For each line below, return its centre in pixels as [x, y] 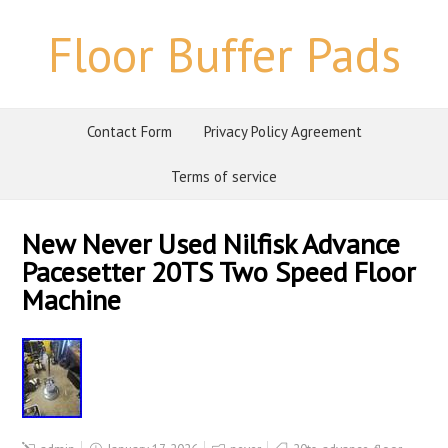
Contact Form [129, 131]
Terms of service [224, 176]
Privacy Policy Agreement [282, 131]
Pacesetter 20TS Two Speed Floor [219, 271]
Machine [72, 299]
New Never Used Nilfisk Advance [211, 243]
